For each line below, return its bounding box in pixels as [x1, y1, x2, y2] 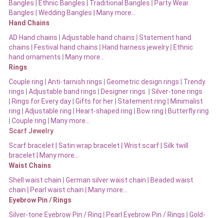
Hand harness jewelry [102, 43, 169, 52]
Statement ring [117, 97, 166, 106]
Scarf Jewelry [8, 127, 54, 135]
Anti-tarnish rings [47, 78, 102, 86]
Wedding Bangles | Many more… [38, 9, 136, 17]
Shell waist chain [8, 176, 61, 184]
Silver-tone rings [151, 88, 202, 96]
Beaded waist [150, 176, 193, 184]
